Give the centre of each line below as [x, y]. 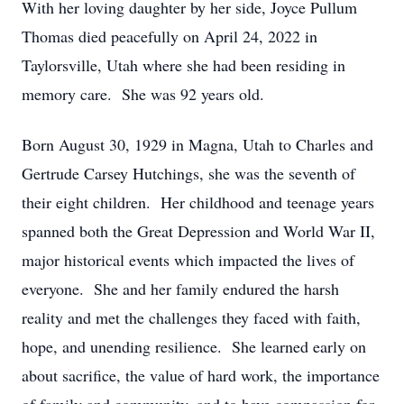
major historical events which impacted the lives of [188, 260]
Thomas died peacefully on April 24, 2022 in [170, 36]
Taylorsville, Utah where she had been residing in [184, 65]
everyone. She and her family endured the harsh [180, 289]
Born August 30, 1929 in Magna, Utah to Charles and [197, 144]
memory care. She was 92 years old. [143, 94]
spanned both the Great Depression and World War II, [198, 231]
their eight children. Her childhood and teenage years [198, 202]
